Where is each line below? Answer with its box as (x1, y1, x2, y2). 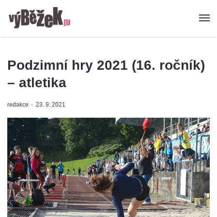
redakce (7, 101, 29, 108)
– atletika (7, 75, 66, 91)
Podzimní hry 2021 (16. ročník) (7, 58, 205, 73)
